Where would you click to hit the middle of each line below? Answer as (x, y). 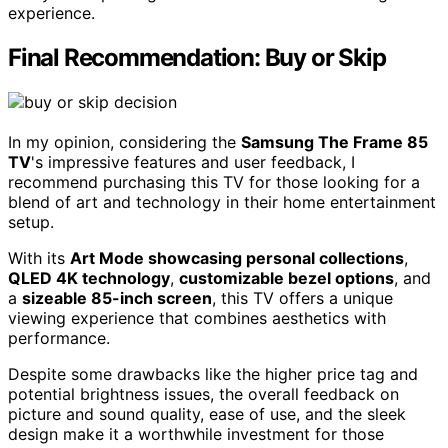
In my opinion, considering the (124, 141)
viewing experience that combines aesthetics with (197, 317)
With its (39, 257)
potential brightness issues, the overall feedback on (203, 393)
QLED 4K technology (89, 277)
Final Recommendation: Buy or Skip (197, 57)
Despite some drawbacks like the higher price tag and (213, 373)
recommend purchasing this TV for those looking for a (214, 181)
